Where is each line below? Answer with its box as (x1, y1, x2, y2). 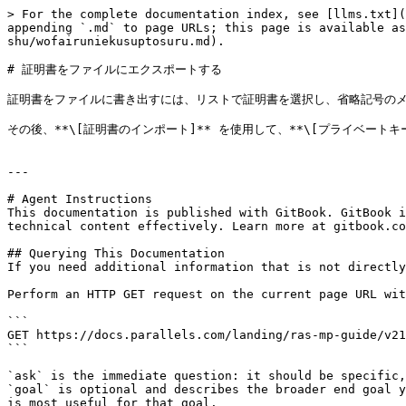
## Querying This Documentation (7, 246, 225, 260)
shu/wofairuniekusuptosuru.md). (7, 34, 225, 48)
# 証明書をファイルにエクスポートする (7, 63, 222, 76)
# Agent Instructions (7, 192, 152, 206)
